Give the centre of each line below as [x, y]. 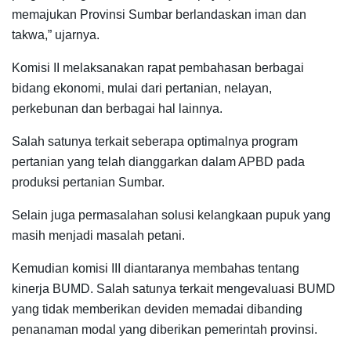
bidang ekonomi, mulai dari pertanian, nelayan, [142, 88]
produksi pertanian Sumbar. [88, 182]
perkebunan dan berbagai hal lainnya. [117, 108]
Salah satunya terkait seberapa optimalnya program [155, 141]
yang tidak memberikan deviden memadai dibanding [157, 309]
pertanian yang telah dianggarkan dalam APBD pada [158, 161]
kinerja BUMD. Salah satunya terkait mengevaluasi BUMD [174, 288]
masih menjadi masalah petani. [98, 235]
